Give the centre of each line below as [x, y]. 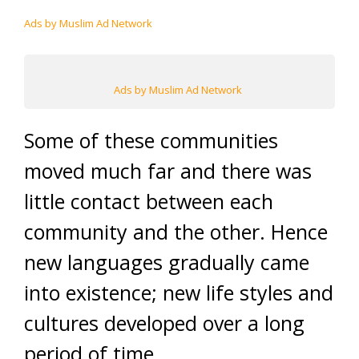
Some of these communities [151, 140]
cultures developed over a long [164, 323]
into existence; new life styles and [179, 292]
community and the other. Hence [176, 232]
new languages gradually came [167, 262]
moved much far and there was [168, 171]
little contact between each [149, 201]
